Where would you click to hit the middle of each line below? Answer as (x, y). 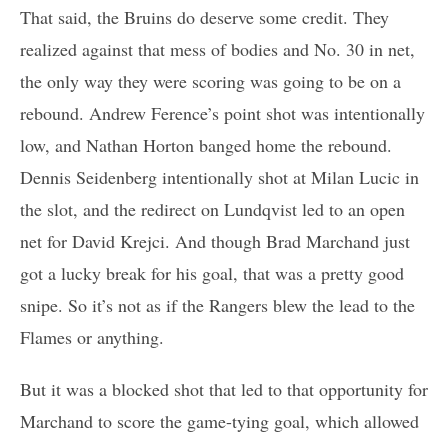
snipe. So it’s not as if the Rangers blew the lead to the (217, 305)
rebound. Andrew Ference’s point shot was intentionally (222, 113)
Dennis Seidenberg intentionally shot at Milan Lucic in (219, 177)
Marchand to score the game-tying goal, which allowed (219, 421)
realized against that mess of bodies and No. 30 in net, (217, 49)
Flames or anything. (92, 337)
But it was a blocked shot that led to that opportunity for (224, 389)
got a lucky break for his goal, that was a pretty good (212, 273)
